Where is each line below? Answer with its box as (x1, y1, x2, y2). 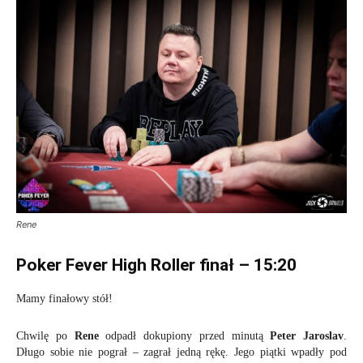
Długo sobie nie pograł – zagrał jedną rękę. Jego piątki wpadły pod (16, 345, 347, 358)
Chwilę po (16, 329, 75, 342)
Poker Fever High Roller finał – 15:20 (16, 254, 297, 275)
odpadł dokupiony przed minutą (98, 329, 271, 342)
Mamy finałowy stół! (16, 292, 113, 305)
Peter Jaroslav (270, 329, 344, 342)
